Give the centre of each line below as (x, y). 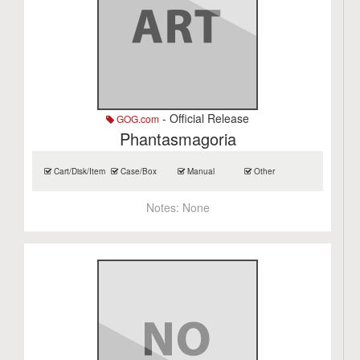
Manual (200, 171)
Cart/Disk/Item (79, 171)
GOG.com (137, 119)
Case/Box (138, 171)
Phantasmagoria (178, 139)
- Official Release (205, 118)
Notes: (164, 207)
